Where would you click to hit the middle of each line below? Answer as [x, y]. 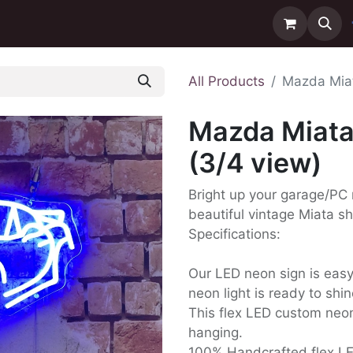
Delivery [87, 23]
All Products [227, 81]
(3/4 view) [255, 163]
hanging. [216, 333]
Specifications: [234, 234]
